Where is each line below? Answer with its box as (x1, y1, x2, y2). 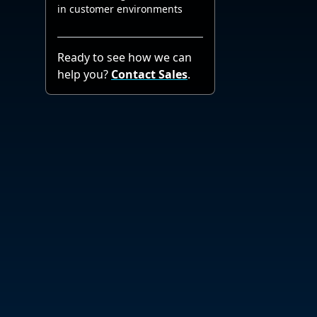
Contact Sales (111, 67, 188, 83)
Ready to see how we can (57, 50, 192, 66)
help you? (57, 67, 111, 83)
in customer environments (57, 2, 183, 16)
